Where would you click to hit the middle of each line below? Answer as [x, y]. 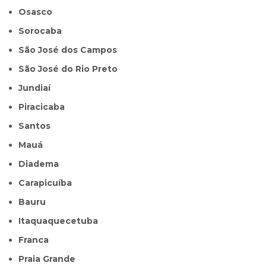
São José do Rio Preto [71, 69]
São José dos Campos [71, 50]
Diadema [42, 164]
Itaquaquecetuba [60, 221]
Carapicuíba [49, 183]
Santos [38, 126]
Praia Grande [50, 259]
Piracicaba [45, 107]
